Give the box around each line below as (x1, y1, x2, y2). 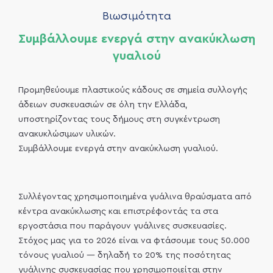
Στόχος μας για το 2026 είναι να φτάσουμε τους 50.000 (18, 236, 250, 246)
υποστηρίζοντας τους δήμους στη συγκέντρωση (18, 115, 220, 124)
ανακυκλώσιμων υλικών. (18, 130, 116, 139)
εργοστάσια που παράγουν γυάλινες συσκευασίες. (18, 222, 227, 231)
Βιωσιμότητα (102, 10, 171, 22)
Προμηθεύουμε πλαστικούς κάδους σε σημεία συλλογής (18, 86, 247, 95)
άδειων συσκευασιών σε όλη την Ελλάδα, (18, 101, 188, 110)
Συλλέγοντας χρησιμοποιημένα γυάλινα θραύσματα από (18, 193, 252, 202)
